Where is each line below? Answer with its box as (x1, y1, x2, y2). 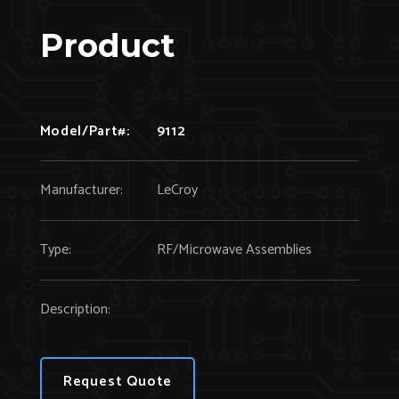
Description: (39, 297, 110, 322)
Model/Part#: (39, 118, 130, 143)
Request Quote (62, 369, 173, 394)
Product (39, 25, 175, 65)
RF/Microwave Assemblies (156, 237, 312, 262)
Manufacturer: (39, 177, 123, 202)
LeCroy (156, 177, 198, 202)
